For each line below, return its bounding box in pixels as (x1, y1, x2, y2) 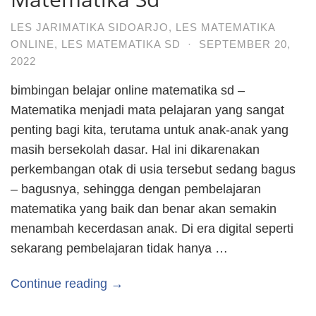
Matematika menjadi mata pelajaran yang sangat (11, 102, 284, 117)
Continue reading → (11, 276, 123, 291)
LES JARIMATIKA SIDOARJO (11, 20, 169, 33)
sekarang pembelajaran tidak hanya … (11, 241, 228, 255)
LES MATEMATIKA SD (61, 37, 181, 50)
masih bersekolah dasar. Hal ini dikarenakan (11, 142, 260, 157)
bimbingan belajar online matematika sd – (11, 83, 245, 97)
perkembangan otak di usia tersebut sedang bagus (11, 162, 296, 176)
